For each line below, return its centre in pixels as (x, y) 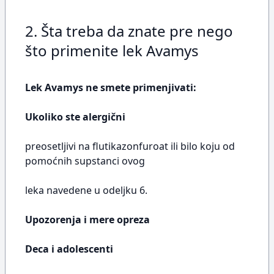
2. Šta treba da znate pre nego (129, 31)
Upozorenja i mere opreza (87, 220)
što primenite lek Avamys (112, 50)
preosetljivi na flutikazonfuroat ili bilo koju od (130, 146)
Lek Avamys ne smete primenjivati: (111, 87)
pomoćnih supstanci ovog (85, 161)
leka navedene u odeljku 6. (86, 190)
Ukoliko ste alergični (75, 117)
